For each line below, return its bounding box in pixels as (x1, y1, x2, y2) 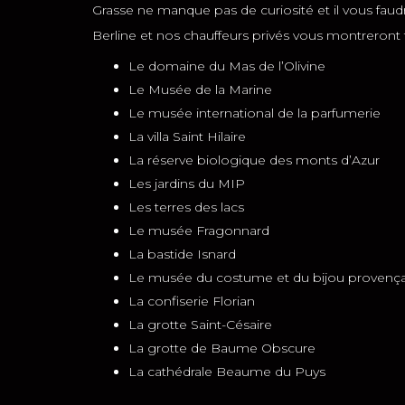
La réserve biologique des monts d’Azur (128, 152, 380, 168)
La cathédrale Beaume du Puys (128, 363, 325, 380)
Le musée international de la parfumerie (128, 105, 381, 121)
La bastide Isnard (128, 246, 236, 262)
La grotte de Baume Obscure (128, 340, 316, 356)
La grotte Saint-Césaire (128, 316, 272, 333)
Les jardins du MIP (128, 175, 245, 192)
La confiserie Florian (128, 293, 255, 309)
